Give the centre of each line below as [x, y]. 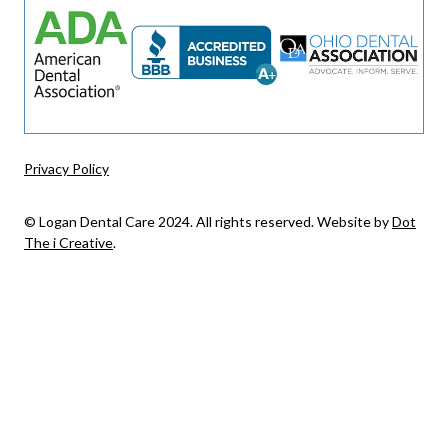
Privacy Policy [66, 168]
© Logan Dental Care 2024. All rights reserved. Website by [207, 221]
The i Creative [68, 242]
